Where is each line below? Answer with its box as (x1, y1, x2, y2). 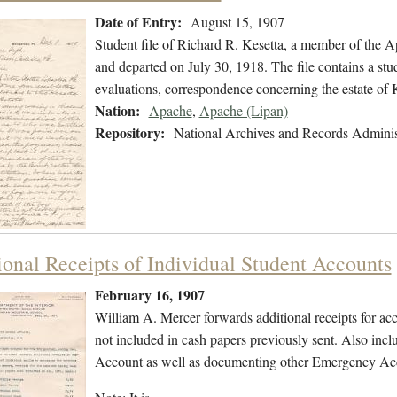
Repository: (94, 122, 165, 144)
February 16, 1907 (94, 284, 205, 306)
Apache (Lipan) (198, 101, 288, 121)
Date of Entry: (94, 12, 182, 33)
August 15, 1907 (190, 12, 284, 32)
